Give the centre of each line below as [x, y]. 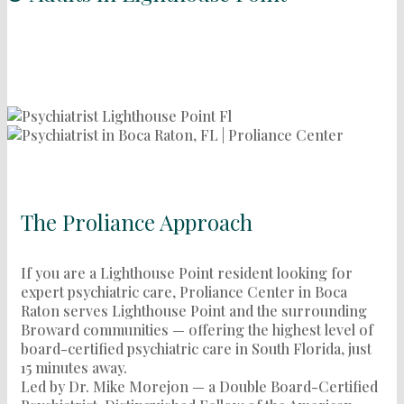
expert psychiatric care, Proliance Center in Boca [184, 291]
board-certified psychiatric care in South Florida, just [196, 348]
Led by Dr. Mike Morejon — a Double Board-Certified [199, 386]
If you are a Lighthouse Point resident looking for [187, 272]
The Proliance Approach [137, 221]
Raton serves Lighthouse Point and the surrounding [194, 310]
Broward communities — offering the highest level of [197, 329]
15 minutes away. [74, 367]
